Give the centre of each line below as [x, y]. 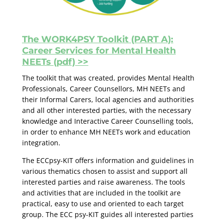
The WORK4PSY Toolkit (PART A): [97, 39]
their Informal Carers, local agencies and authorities [108, 99]
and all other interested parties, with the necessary [106, 110]
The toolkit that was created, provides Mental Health [108, 78]
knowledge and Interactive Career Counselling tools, [108, 121]
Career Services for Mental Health [99, 50]
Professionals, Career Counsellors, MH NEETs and [103, 88]
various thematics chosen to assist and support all [105, 171]
